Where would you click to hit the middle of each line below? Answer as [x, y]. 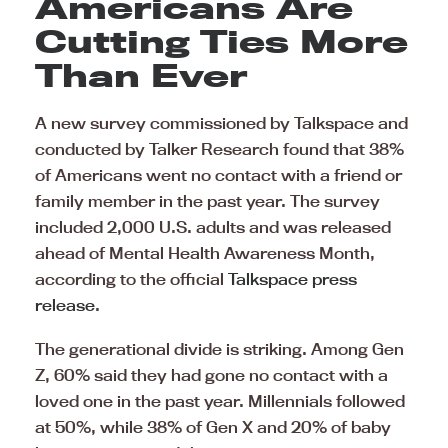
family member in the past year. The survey [207, 200]
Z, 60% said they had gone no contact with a [211, 374]
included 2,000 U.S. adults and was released [213, 226]
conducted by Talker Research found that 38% [219, 148]
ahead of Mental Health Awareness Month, [205, 252]
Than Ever [141, 74]
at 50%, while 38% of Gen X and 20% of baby [213, 426]
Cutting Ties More [221, 40]
